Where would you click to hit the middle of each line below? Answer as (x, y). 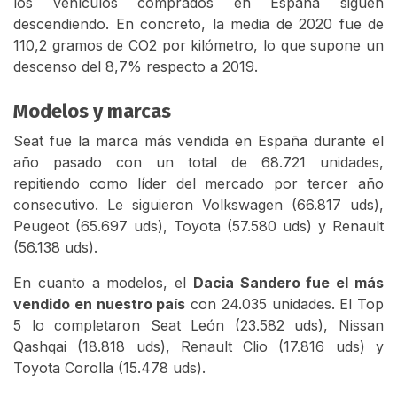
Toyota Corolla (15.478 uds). (109, 368)
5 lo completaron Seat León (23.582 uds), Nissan (198, 326)
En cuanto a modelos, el (103, 283)
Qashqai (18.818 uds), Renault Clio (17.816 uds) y (198, 347)
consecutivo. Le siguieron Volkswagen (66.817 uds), (198, 205)
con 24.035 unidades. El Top (284, 304)
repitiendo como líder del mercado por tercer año (198, 184)
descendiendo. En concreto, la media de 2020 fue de (198, 24)
